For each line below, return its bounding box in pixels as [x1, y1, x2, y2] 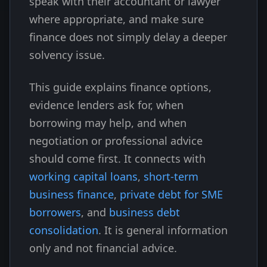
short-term [144, 169, 198, 184]
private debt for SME [120, 187, 223, 201]
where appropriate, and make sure [29, 12, 204, 26]
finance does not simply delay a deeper [29, 30, 227, 44]
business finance [29, 187, 114, 201]
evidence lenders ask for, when [29, 98, 184, 112]
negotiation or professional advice [29, 133, 203, 148]
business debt [109, 205, 180, 219]
